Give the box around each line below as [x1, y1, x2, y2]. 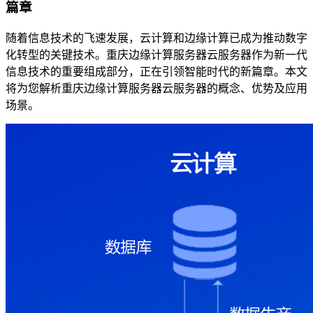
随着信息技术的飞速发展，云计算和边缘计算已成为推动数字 [6, 31, 307, 44]
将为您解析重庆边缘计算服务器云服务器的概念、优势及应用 [6, 82, 307, 94]
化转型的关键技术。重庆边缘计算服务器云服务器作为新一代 [6, 48, 307, 61]
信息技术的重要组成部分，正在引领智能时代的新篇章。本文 [6, 65, 307, 78]
